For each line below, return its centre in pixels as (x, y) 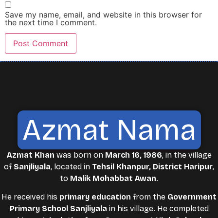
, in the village (187, 155)
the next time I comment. (51, 22)
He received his (30, 197)
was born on (80, 155)
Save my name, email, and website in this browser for (103, 14)
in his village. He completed (158, 209)
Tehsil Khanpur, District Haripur (152, 166)
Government (192, 197)
